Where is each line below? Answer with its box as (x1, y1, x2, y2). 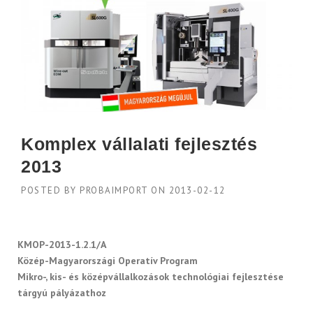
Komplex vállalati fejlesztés (21, 134, 257, 154)
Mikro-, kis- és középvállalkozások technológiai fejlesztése (17, 270, 284, 283)
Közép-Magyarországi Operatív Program (17, 254, 198, 267)
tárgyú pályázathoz (17, 286, 106, 299)
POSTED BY (21, 184, 80, 196)
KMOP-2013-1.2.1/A (17, 238, 106, 251)
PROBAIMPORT (80, 184, 148, 196)
